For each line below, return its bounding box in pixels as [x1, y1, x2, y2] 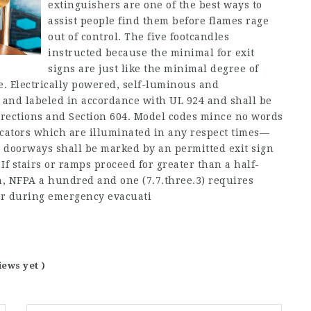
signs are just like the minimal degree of [48, 63, 259, 74]
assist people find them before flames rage [48, 15, 269, 26]
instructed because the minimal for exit [48, 47, 255, 58]
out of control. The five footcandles [48, 31, 229, 42]
